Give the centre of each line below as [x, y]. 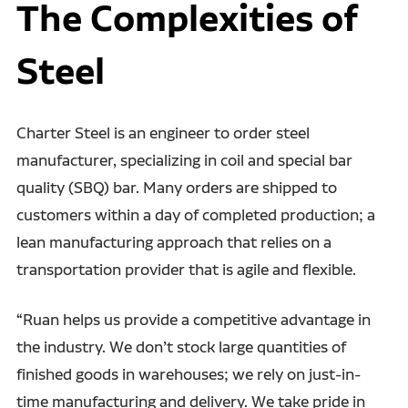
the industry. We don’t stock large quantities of [181, 346]
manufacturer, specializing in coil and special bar [184, 159]
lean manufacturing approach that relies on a [173, 241]
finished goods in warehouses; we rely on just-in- [188, 373]
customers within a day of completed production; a [195, 214]
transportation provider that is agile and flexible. [186, 269]
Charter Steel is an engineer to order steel [163, 132]
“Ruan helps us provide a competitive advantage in [193, 319]
